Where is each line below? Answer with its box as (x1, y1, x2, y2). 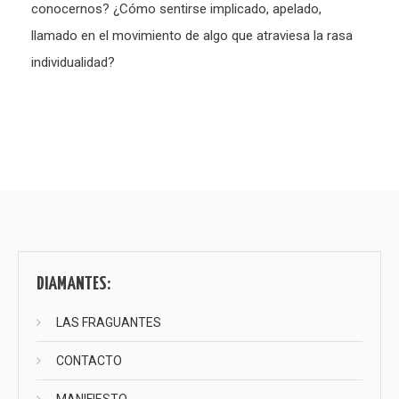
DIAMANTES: (37, 275, 111, 294)
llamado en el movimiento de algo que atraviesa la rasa (31, 27, 354, 44)
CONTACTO (56, 354, 123, 369)
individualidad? (31, 53, 116, 70)
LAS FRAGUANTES (56, 315, 162, 330)
